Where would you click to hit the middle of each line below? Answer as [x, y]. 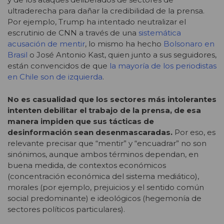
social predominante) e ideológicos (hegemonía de [104, 198]
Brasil [17, 55]
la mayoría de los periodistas [163, 66]
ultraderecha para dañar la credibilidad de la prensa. [106, 11]
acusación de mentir [46, 44]
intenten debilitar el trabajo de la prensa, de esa [104, 110]
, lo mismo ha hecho [124, 44]
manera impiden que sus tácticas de [81, 121]
